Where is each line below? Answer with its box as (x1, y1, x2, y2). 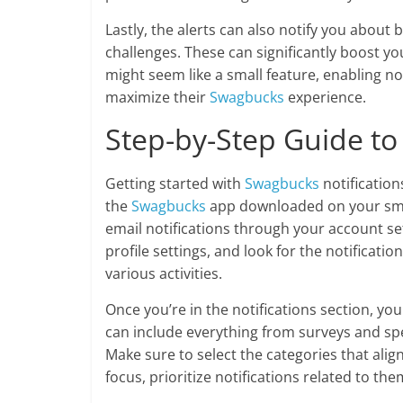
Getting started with (105, 174, 245, 193)
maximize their (105, 87, 210, 107)
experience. (284, 87, 366, 107)
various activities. (105, 264, 222, 283)
